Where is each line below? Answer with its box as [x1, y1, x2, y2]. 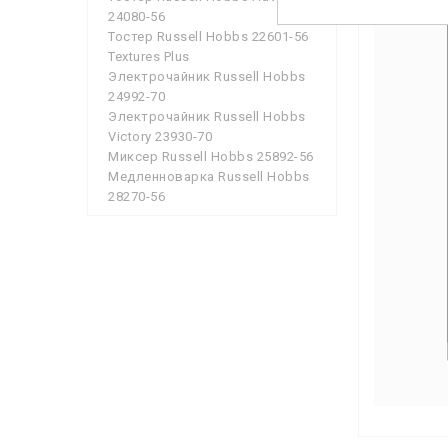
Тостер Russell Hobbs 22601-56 [108, 29, 309, 45]
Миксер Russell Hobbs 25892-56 [108, 149, 314, 165]
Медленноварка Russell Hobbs [108, 169, 310, 185]
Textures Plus [108, 49, 190, 65]
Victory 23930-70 [108, 129, 212, 145]
